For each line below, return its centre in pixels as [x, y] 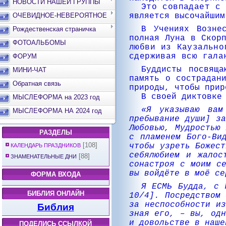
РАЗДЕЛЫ [55, 132]
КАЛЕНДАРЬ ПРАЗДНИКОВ [46, 145]
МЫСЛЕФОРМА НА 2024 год [57, 111]
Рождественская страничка [54, 29]
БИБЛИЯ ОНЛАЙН [55, 193]
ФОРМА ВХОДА [55, 174]
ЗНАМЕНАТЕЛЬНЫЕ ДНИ [44, 156]
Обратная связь [37, 83]
